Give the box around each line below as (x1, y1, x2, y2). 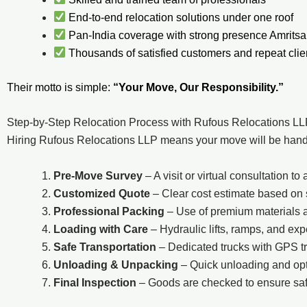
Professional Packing (53, 205, 164, 217)
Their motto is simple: (7, 81, 113, 93)
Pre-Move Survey (53, 169, 143, 182)
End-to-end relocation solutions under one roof (66, 11, 294, 23)
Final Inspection (53, 276, 136, 288)
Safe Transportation (53, 241, 156, 253)
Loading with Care (53, 223, 148, 235)
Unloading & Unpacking (53, 258, 178, 271)
